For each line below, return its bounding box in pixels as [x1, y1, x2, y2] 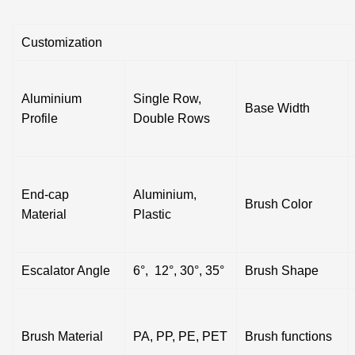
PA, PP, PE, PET [133, 329, 228, 343]
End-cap [21, 187, 70, 201]
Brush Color [245, 197, 313, 211]
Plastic [133, 207, 172, 221]
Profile [21, 111, 59, 125]
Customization [21, 35, 103, 49]
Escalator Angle [21, 263, 111, 277]
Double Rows [133, 111, 211, 125]
